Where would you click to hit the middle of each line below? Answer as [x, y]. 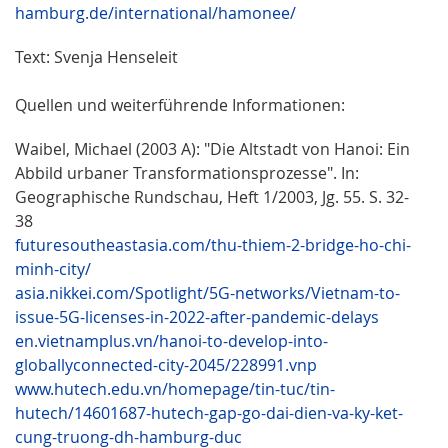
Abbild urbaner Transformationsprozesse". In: [187, 172]
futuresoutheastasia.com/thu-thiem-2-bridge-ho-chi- [213, 244]
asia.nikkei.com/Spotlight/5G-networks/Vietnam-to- [207, 292]
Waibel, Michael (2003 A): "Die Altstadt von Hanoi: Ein [212, 148]
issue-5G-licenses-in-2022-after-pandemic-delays [197, 316]
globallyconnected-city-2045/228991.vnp [166, 364]
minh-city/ [53, 268]
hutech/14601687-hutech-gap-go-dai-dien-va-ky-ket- [209, 412]
